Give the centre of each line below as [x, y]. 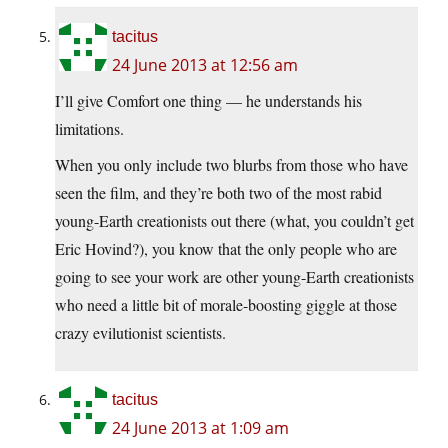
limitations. [89, 129]
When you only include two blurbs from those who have [231, 165]
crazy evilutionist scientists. [140, 333]
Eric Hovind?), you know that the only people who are [226, 249]
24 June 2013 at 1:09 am [200, 428]
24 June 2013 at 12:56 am [205, 65]
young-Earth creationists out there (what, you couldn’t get [234, 221]
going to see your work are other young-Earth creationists [234, 277]
